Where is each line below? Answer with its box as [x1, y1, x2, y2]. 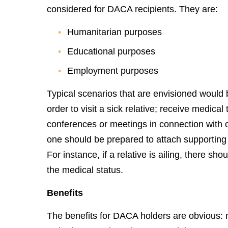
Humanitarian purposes [67, 27, 162, 37]
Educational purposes [67, 46, 156, 56]
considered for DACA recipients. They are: [47, 4, 218, 14]
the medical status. [47, 165, 124, 175]
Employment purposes [67, 66, 159, 76]
